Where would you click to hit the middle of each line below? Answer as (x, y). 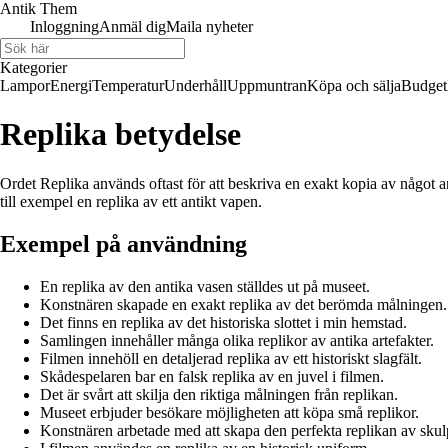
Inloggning (64, 26)
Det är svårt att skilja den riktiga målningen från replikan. (219, 394)
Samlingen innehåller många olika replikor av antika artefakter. (237, 340)
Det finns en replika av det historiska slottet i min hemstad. (223, 322)
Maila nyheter (209, 26)
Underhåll (195, 85)
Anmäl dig (132, 26)
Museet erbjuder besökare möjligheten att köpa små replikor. (229, 412)
